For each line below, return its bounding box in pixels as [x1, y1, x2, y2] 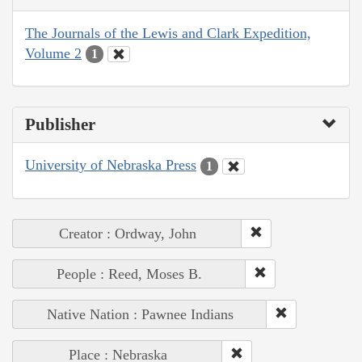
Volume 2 [25, 44, 82, 61]
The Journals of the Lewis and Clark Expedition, [25, 24, 311, 41]
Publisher [25, 115, 95, 135]
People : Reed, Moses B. [57, 265, 202, 282]
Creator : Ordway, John [58, 225, 196, 242]
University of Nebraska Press [25, 157, 196, 174]
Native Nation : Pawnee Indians [46, 305, 234, 322]
